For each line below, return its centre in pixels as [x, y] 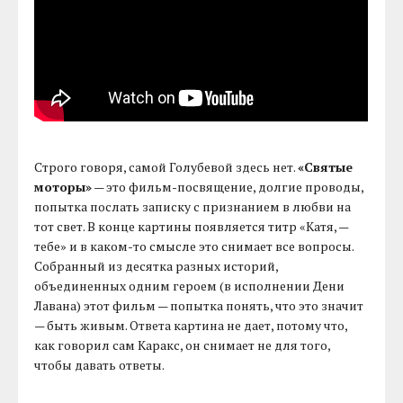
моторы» [63, 186]
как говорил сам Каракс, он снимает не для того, [183, 345]
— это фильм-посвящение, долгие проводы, [228, 186]
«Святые [326, 166]
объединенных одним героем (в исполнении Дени [190, 285]
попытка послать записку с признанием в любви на [193, 206]
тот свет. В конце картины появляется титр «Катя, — [192, 226]
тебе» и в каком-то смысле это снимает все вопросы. [194, 246]
